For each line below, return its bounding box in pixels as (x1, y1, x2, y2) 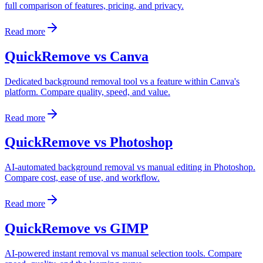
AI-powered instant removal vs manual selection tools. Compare (5, 248, 242, 259)
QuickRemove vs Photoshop (5, 134, 173, 150)
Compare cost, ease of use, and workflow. (5, 173, 160, 183)
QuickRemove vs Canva (5, 48, 149, 64)
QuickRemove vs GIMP (5, 221, 149, 237)
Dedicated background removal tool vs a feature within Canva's (5, 76, 240, 86)
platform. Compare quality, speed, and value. (5, 86, 170, 97)
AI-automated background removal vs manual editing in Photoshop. (5, 162, 255, 173)
